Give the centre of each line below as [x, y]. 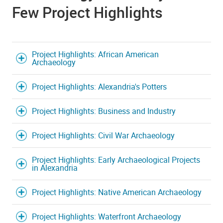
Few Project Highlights [87, 12]
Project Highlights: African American [95, 54]
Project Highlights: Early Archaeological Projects [116, 160]
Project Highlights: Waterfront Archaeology [107, 216]
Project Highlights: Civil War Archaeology [103, 135]
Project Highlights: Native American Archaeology [117, 192]
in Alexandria [55, 167]
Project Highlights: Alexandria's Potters [99, 86]
